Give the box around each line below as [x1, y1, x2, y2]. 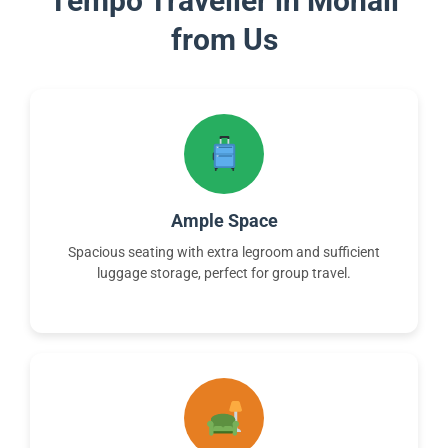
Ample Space [170, 209, 278, 231]
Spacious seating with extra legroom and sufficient [68, 243, 380, 260]
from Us [170, 21, 278, 57]
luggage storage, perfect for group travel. [97, 264, 351, 281]
